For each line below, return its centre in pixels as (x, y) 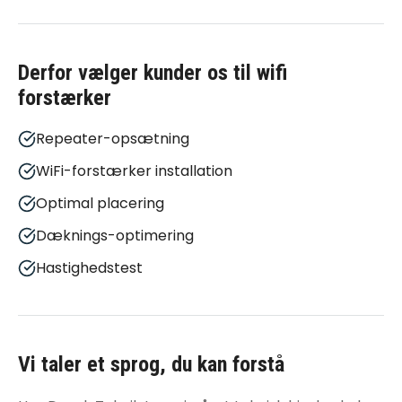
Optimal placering (100, 203)
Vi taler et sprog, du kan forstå (151, 364)
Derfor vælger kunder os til (137, 73)
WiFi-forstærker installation (134, 171)
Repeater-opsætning (113, 139)
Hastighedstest (89, 268)
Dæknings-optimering (115, 236)
